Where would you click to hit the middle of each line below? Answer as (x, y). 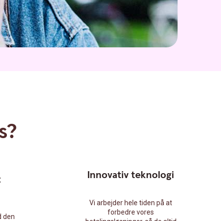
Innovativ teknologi (131, 175)
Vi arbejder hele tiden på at (131, 203)
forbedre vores (131, 212)
